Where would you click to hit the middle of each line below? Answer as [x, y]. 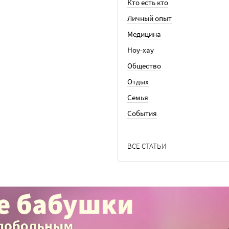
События [142, 113]
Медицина [144, 34]
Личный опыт [150, 18]
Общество [144, 66]
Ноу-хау [141, 50]
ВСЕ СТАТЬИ [147, 146]
